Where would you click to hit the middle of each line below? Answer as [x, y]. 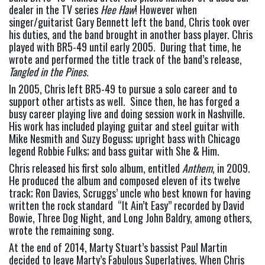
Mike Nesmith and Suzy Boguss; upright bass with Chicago [125, 139]
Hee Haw [118, 10]
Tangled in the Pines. [49, 72]
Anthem [197, 168]
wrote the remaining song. [62, 230]
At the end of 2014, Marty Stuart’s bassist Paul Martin [118, 248]
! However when [166, 10]
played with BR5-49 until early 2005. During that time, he [125, 47]
